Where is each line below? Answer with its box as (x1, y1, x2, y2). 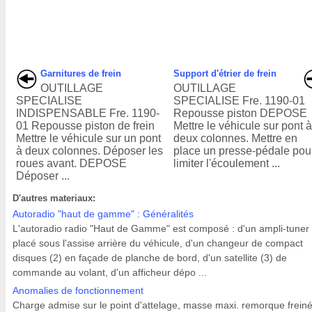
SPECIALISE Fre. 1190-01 (173, 95, 306, 107)
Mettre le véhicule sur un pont (16, 132, 161, 144)
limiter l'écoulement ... (173, 157, 281, 169)
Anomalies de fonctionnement (13, 285, 143, 296)
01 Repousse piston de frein (16, 120, 155, 132)
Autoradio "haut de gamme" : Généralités (13, 208, 194, 219)
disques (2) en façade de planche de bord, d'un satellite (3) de (13, 252, 287, 263)
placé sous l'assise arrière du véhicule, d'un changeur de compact (13, 237, 303, 249)
